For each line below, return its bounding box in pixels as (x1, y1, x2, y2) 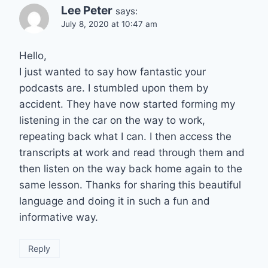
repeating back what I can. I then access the (19, 130, 232, 142)
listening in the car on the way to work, (19, 114, 205, 126)
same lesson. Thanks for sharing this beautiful (19, 178, 241, 191)
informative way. (19, 211, 98, 223)
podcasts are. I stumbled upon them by (19, 81, 208, 94)
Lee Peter (61, 4, 112, 18)
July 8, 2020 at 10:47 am (61, 19, 157, 29)
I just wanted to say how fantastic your (19, 65, 206, 78)
